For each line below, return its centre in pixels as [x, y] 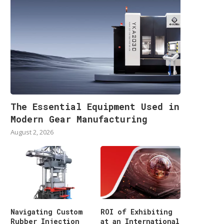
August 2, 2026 [32, 132]
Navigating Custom [46, 212]
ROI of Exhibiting [137, 212]
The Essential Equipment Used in [95, 106]
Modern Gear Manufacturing [79, 119]
